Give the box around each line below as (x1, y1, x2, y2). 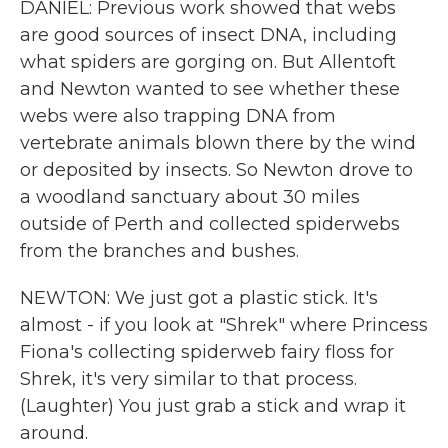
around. (20, 422, 88, 444)
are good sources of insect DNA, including (20, 24, 397, 46)
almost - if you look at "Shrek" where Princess (20, 314, 428, 336)
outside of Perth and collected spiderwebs (20, 213, 400, 235)
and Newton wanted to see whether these (20, 78, 400, 100)
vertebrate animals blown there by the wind (20, 132, 416, 154)
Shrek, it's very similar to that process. (20, 368, 357, 390)
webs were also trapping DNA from (20, 105, 336, 127)
